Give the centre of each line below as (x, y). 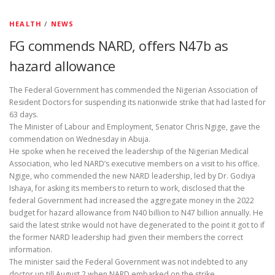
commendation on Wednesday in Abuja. (80, 139)
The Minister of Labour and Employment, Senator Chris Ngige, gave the (135, 127)
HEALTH (26, 24)
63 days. (24, 115)
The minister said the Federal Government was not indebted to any (128, 262)
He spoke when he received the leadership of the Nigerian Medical (129, 152)
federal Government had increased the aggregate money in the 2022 (132, 201)
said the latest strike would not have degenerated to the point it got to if (137, 225)
